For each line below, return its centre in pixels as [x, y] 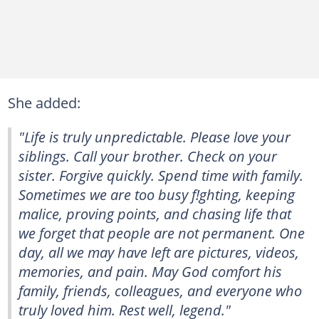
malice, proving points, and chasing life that [155, 214]
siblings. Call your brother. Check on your [148, 156]
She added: [44, 103]
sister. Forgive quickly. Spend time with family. [161, 175]
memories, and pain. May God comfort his [150, 271]
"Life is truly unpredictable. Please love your [155, 137]
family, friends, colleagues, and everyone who [160, 291]
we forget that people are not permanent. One [162, 233]
